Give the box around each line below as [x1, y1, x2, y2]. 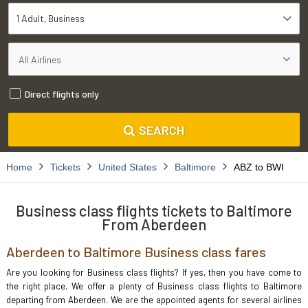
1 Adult [16, 12, 44, 24]
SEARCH [139, 122, 184, 137]
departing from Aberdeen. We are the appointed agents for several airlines [5, 294, 302, 305]
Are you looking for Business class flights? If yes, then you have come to [5, 267, 302, 278]
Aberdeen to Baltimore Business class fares [5, 243, 266, 260]
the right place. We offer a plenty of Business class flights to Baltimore [5, 280, 302, 291]
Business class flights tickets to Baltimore [15, 201, 292, 219]
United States [98, 162, 157, 173]
